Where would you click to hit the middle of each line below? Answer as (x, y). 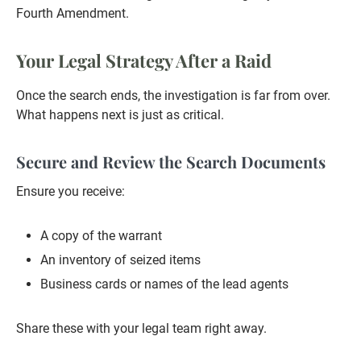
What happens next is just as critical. (120, 115)
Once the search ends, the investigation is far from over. (173, 96)
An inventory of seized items (120, 260)
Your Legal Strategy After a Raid (144, 61)
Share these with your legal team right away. (141, 329)
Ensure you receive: (71, 192)
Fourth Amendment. (73, 14)
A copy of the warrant (101, 236)
